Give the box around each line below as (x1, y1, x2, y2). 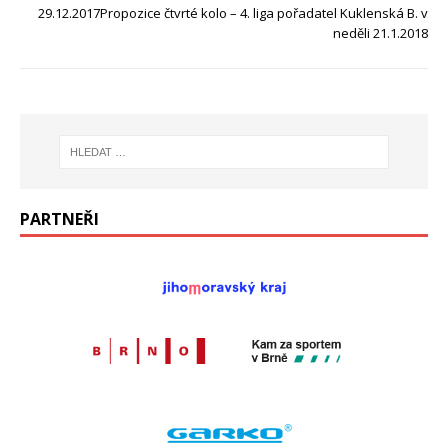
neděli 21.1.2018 (333, 24, 428, 43)
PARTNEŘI (20, 208, 99, 231)
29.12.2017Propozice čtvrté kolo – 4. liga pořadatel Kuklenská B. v (38, 4, 428, 23)
